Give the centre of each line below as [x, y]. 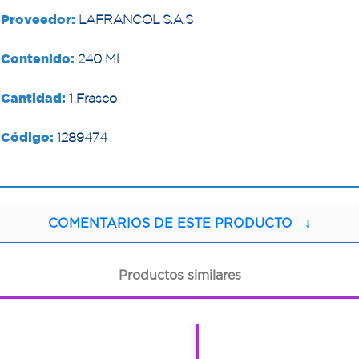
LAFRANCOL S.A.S [135, 19]
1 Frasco [92, 97]
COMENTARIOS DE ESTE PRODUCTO [170, 223]
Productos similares [179, 275]
